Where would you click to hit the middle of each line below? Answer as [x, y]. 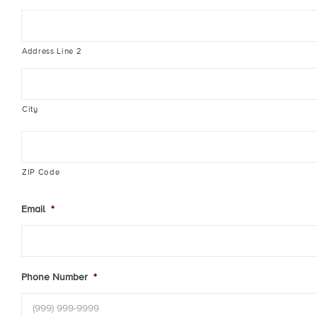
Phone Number [54, 277]
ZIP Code [41, 172]
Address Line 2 [52, 51]
